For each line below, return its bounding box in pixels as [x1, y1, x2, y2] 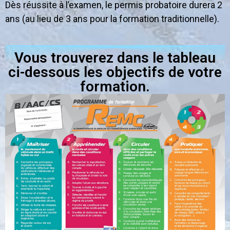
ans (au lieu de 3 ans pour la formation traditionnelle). [5, 13, 219, 24]
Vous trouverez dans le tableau [14, 49, 216, 67]
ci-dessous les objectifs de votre [8, 64, 222, 81]
